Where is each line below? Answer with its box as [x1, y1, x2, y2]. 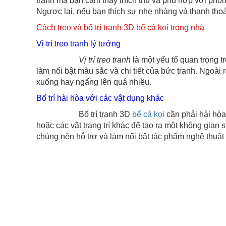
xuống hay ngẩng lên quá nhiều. [36, 78, 151, 86]
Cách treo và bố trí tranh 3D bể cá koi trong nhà [36, 23, 204, 32]
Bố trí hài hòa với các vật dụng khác [36, 94, 164, 102]
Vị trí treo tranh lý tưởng [36, 39, 121, 48]
